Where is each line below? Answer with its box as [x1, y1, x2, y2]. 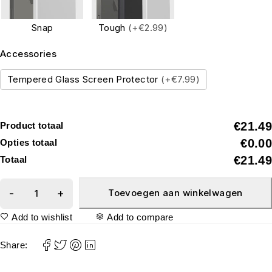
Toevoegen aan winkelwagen [108, 187, 243, 199]
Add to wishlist [12, 212, 72, 223]
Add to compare [107, 212, 174, 223]
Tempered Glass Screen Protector [7, 73, 161, 86]
